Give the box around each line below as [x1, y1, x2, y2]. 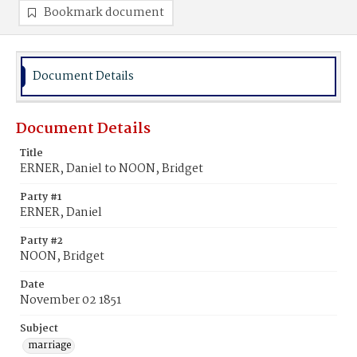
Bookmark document [44, 3, 164, 22]
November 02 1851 [20, 291, 121, 310]
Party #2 [20, 233, 63, 249]
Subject [20, 320, 58, 337]
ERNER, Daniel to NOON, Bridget [20, 159, 203, 178]
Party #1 [20, 189, 61, 206]
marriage [28, 337, 72, 354]
